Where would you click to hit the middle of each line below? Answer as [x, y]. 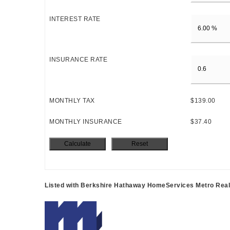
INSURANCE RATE [78, 60]
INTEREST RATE [75, 19]
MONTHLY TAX [72, 100]
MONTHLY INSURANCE [86, 121]
